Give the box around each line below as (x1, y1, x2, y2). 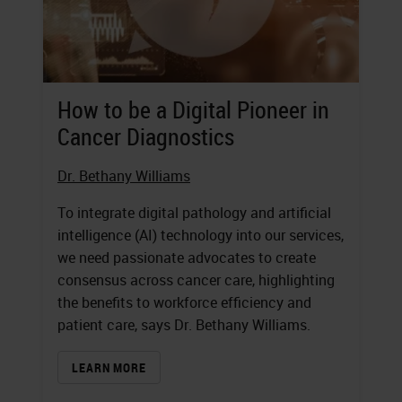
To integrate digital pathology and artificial (57, 203, 331, 223)
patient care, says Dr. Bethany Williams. (57, 315, 310, 336)
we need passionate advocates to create (57, 248, 316, 268)
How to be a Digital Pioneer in (57, 94, 329, 127)
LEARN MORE (72, 359, 146, 377)
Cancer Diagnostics (57, 121, 234, 153)
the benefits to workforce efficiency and (57, 293, 311, 313)
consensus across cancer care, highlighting (57, 270, 335, 291)
